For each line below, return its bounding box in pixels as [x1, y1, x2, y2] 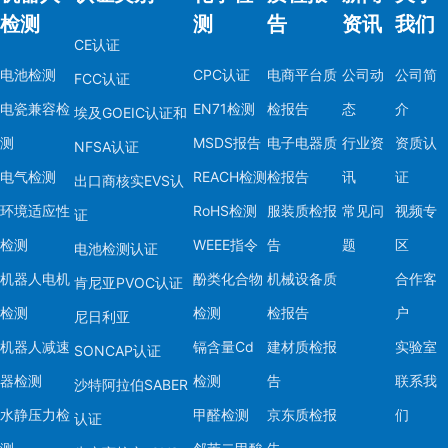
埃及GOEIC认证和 [74, 104, 188, 122]
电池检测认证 [74, 240, 159, 258]
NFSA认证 [74, 138, 140, 156]
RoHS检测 [192, 202, 257, 220]
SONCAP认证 [74, 342, 162, 360]
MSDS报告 [192, 134, 261, 152]
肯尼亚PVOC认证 [74, 274, 184, 292]
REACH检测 [192, 168, 267, 186]
